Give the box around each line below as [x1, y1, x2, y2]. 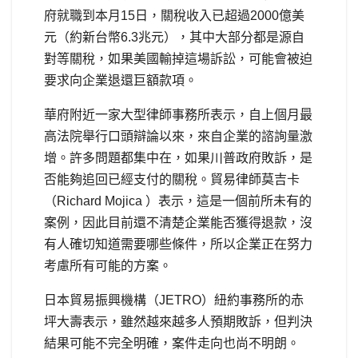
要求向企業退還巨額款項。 [44, 73, 197, 87]
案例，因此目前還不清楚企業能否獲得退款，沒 [44, 215, 312, 229]
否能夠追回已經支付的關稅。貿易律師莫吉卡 [44, 172, 300, 186]
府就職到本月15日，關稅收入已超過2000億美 [44, 8, 304, 22]
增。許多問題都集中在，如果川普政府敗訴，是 [44, 150, 312, 165]
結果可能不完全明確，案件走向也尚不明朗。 [44, 336, 300, 350]
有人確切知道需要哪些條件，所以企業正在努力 [44, 237, 312, 251]
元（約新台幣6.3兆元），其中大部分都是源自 [44, 30, 304, 44]
